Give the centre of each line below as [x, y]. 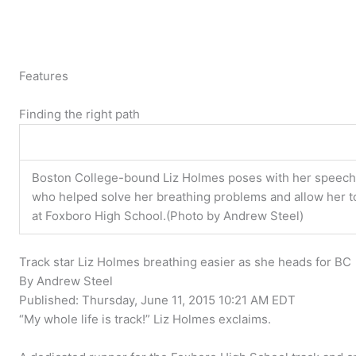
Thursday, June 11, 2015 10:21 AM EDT [189, 300]
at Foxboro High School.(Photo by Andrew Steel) [168, 216]
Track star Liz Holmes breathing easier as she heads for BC [186, 261]
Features [44, 76]
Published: [51, 300]
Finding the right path [80, 114]
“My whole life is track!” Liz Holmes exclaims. [145, 319]
